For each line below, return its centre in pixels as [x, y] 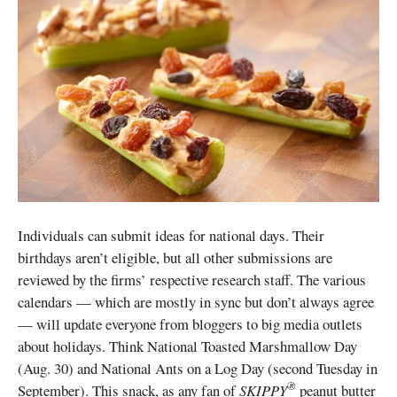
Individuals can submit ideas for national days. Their [171, 235]
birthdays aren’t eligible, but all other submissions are [175, 257]
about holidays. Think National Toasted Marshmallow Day [187, 346]
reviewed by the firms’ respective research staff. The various [192, 279]
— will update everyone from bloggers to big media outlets [190, 323]
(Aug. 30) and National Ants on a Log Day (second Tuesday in [198, 368]
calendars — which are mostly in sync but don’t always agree [196, 301]
